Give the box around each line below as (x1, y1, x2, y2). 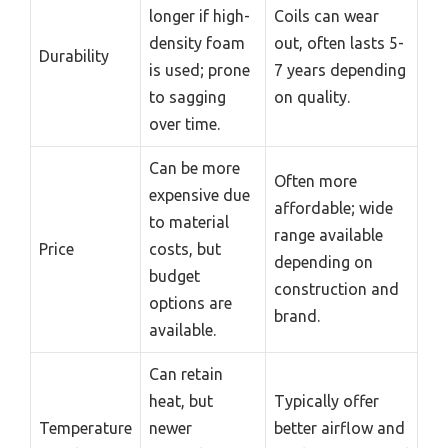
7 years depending (274, 60, 406, 79)
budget (149, 266, 200, 285)
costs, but (149, 239, 221, 258)
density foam (149, 33, 245, 52)
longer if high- (149, 6, 250, 25)
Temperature (39, 418, 132, 437)
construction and (274, 279, 399, 298)
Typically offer (274, 391, 379, 410)
